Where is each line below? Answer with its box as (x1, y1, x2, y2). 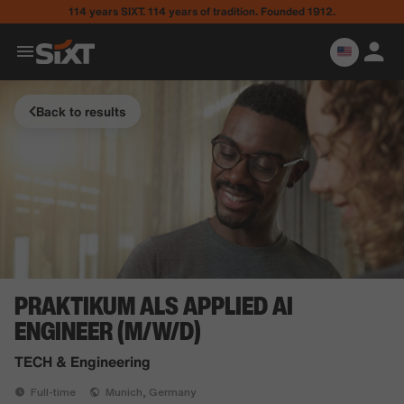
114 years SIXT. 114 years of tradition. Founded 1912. (69, 4, 335, 19)
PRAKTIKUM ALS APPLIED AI (14, 287, 293, 324)
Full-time (25, 386, 78, 398)
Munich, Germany (100, 386, 197, 398)
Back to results (36, 102, 126, 121)
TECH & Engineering (14, 351, 151, 372)
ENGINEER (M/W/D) (14, 312, 201, 349)
